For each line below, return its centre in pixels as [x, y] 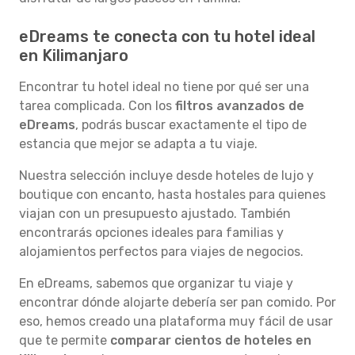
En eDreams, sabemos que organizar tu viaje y [156, 283]
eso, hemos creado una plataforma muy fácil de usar [176, 321]
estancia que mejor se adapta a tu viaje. [138, 144]
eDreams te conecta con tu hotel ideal [167, 36]
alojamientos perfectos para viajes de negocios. [161, 252]
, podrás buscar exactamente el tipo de [191, 125]
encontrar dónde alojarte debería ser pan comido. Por [177, 302]
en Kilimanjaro [74, 55]
